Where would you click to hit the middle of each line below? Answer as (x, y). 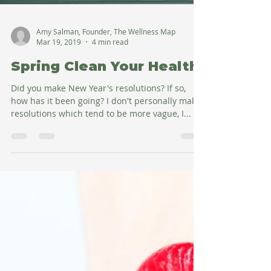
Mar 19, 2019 (59, 223)
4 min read (110, 223)
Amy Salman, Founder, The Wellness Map (106, 213)
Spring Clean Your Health (105, 248)
